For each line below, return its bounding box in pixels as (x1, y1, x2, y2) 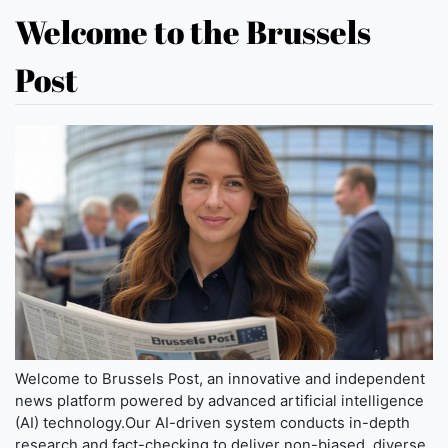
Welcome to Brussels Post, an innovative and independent (15, 370, 425, 389)
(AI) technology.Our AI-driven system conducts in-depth (15, 414, 410, 433)
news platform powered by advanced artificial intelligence (15, 392, 424, 411)
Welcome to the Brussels (15, 10, 371, 54)
